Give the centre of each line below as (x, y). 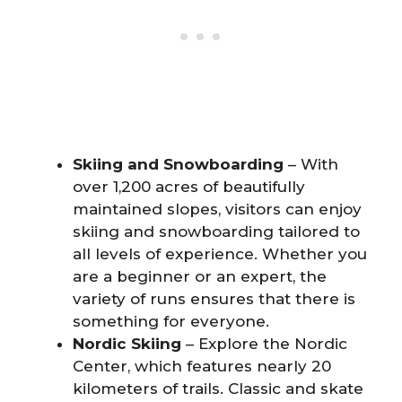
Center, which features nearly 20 (202, 367)
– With (311, 165)
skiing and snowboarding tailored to (216, 232)
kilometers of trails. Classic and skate (218, 389)
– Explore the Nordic (264, 344)
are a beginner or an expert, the (200, 277)
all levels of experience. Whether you (220, 254)
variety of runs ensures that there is (214, 299)
